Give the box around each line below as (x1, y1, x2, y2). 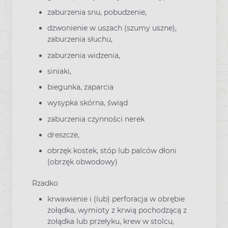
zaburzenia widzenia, (47, 50, 120, 60)
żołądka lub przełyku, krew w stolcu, (47, 217, 174, 226)
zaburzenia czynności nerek (47, 114, 145, 124)
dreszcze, (47, 130, 79, 139)
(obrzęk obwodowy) (47, 157, 118, 167)
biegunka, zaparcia (47, 82, 113, 92)
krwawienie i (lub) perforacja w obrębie (47, 194, 185, 204)
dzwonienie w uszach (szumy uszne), (47, 23, 177, 33)
